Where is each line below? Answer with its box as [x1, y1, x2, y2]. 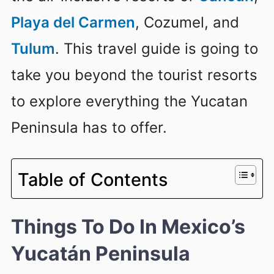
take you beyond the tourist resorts [11, 66, 257, 84]
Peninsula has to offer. [11, 119, 167, 137]
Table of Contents [18, 169, 168, 191]
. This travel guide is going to [55, 40, 258, 58]
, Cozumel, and [135, 13, 239, 32]
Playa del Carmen [11, 13, 135, 32]
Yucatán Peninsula [11, 242, 190, 266]
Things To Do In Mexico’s [11, 215, 245, 239]
